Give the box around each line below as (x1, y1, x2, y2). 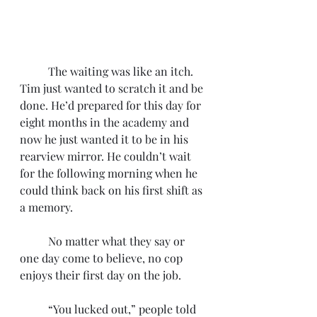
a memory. (20, 200, 76, 214)
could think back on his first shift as (20, 183, 205, 197)
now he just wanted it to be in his (20, 132, 191, 146)
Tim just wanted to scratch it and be (20, 81, 206, 96)
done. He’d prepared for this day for (20, 98, 204, 113)
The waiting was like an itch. (20, 64, 48, 79)
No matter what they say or (20, 234, 48, 248)
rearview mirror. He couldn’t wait (20, 149, 194, 163)
